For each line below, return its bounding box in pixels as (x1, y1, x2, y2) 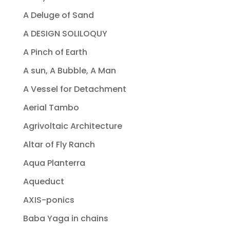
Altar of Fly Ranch (23, 139, 95, 151)
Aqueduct (23, 176, 64, 188)
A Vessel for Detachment (23, 83, 126, 95)
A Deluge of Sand (23, 9, 94, 22)
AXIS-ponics (23, 194, 74, 206)
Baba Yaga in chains (23, 213, 108, 225)
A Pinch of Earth (23, 46, 87, 59)
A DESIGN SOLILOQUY (23, 28, 107, 40)
